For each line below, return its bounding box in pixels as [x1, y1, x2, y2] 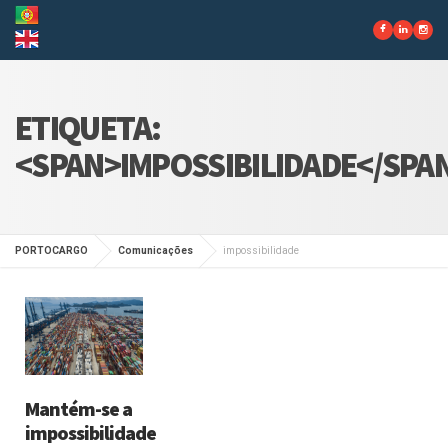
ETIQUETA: [15, 106, 161, 149]
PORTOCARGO [15, 244, 88, 256]
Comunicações [118, 244, 193, 256]
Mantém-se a [25, 396, 132, 422]
